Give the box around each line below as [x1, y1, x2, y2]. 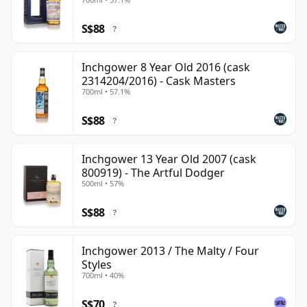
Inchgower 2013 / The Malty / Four [82, 243, 259, 258]
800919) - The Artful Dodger [82, 164, 225, 180]
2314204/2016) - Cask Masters [82, 73, 236, 88]
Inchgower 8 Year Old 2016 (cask [82, 59, 250, 75]
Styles [82, 256, 112, 272]
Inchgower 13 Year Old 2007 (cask [82, 151, 256, 167]
